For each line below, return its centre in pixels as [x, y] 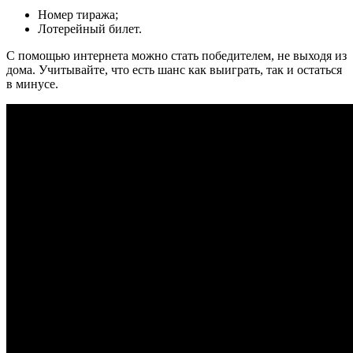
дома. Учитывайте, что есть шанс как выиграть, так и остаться [174, 70]
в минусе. [32, 84]
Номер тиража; [78, 15]
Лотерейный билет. [90, 29]
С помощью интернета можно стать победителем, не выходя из [176, 56]
